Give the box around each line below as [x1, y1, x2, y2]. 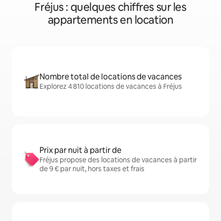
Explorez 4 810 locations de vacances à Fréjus [39, 82, 182, 91]
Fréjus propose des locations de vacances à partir [39, 155, 197, 164]
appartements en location [47, 13, 174, 27]
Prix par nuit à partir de [39, 145, 121, 155]
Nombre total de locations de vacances [39, 72, 182, 82]
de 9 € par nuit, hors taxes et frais [39, 164, 145, 173]
